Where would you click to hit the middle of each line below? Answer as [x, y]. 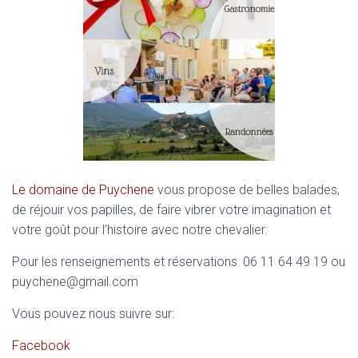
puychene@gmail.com [75, 282]
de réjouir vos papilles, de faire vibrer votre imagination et [171, 210]
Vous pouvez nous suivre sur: [93, 314]
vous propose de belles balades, [247, 190]
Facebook [41, 346]
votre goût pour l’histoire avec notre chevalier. [140, 230]
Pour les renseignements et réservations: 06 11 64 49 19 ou [179, 262]
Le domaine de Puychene [83, 190]
